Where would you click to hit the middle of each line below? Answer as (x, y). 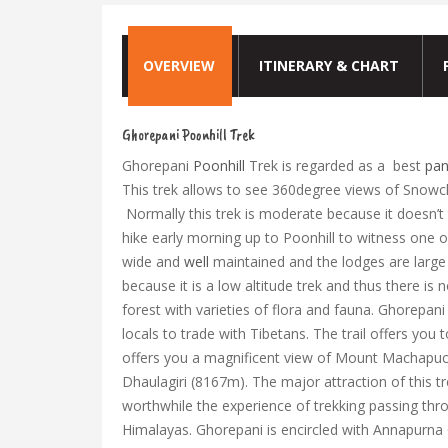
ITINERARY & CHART (329, 65)
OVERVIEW (179, 65)
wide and (151, 261)
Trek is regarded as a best (335, 165)
